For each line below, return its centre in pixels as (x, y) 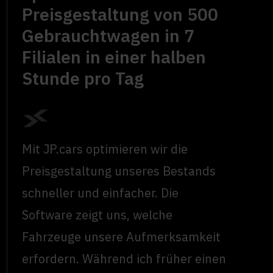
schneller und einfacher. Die (101, 193)
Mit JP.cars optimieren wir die (105, 149)
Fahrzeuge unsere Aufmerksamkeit (122, 237)
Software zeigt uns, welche (97, 215)
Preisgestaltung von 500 (120, 14)
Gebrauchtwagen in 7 (108, 35)
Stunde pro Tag (83, 78)
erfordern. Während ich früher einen (124, 259)
